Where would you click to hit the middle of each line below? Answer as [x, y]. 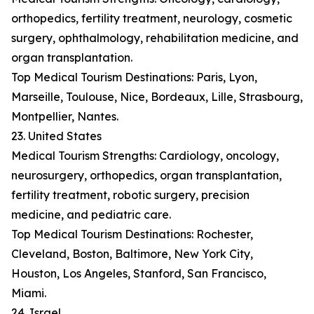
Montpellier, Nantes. [65, 117]
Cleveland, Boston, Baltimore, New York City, [132, 254]
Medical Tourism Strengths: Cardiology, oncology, [145, 156]
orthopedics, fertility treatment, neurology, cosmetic [152, 19]
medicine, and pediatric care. [91, 215]
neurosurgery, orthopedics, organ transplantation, [146, 176]
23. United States [56, 136]
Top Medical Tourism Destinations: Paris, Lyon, [134, 77]
